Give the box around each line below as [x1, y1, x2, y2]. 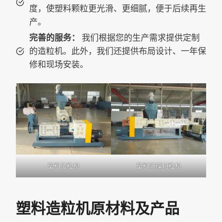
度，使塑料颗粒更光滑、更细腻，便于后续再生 [29, 3, 206, 13]
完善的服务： [29, 33, 80, 43]
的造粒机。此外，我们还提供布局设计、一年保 [29, 46, 206, 56]
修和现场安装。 [29, 59, 88, 69]
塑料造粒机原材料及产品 [16, 199, 179, 219]
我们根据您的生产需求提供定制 [80, 33, 200, 43]
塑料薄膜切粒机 [136, 162, 181, 169]
